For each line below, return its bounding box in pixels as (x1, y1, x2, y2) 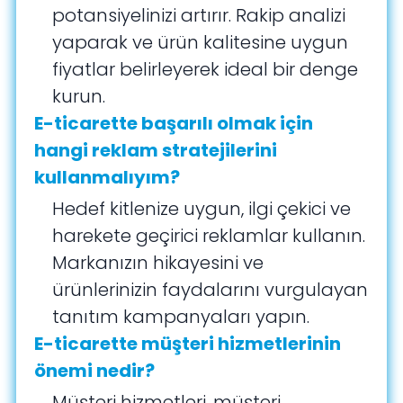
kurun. (52, 84, 106, 110)
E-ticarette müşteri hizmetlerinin (34, 331, 342, 357)
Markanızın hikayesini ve (52, 250, 264, 276)
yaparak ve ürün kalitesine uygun (52, 30, 349, 56)
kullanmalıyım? (34, 165, 181, 191)
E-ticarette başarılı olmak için (34, 111, 314, 137)
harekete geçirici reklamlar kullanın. (52, 223, 366, 249)
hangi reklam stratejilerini (34, 138, 278, 164)
